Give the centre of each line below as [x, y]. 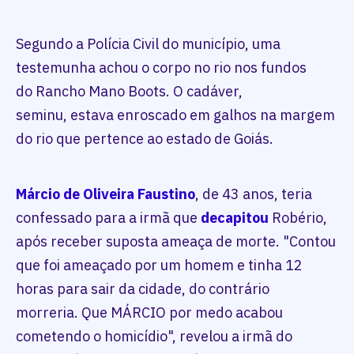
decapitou [235, 218]
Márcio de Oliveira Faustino [105, 194]
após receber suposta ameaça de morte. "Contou [176, 242]
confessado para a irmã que [108, 218]
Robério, [298, 218]
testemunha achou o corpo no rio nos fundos [161, 68]
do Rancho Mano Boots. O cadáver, [129, 92]
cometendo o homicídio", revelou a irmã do [154, 337]
